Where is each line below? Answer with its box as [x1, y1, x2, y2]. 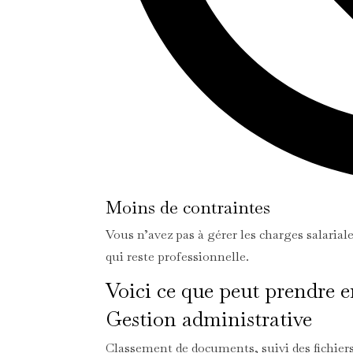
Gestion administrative [106, 305, 313, 333]
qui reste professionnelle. [106, 247, 250, 265]
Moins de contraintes [106, 195, 271, 218]
